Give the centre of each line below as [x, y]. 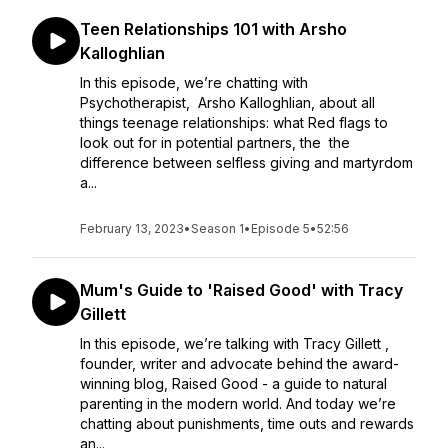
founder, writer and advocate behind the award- [239, 363]
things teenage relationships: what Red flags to [234, 122]
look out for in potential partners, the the [215, 142]
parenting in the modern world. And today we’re [238, 403]
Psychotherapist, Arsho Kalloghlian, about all [227, 102]
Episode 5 [280, 228]
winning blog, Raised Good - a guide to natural [233, 383]
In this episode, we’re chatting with [194, 82]
